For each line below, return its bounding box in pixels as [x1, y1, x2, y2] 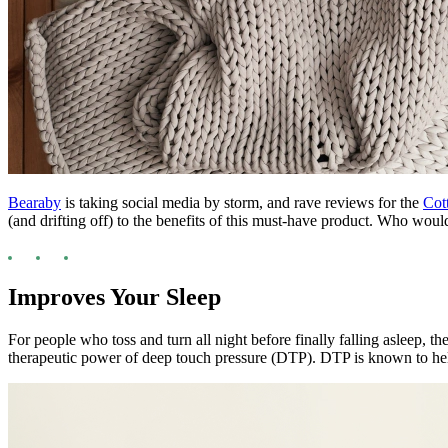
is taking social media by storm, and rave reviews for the [61, 194, 423, 212]
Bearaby [8, 194, 61, 212]
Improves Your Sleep [8, 284, 221, 311]
